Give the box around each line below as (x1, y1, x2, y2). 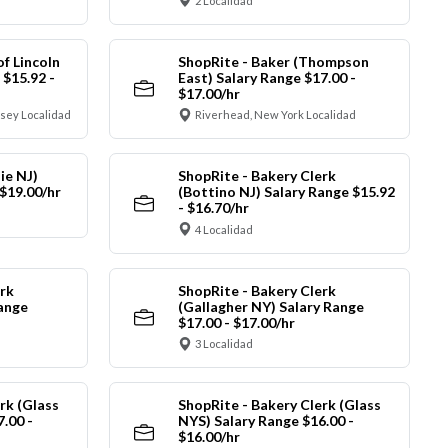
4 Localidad (195, 222, 253, 236)
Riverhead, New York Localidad (195, 108, 356, 122)
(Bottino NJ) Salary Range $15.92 (177, 183, 395, 201)
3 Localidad (195, 337, 253, 351)
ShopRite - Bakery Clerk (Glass (177, 396, 381, 414)
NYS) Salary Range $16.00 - (177, 412, 354, 430)
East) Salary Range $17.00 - (177, 68, 356, 86)
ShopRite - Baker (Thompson (177, 52, 369, 70)
